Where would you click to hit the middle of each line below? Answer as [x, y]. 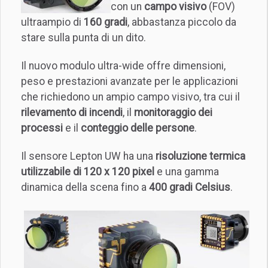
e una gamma [187, 171]
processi [42, 128]
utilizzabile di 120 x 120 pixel [88, 171]
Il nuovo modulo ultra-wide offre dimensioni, [123, 66]
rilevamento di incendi [72, 112]
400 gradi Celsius [190, 187]
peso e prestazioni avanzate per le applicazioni [130, 81]
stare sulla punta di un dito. [83, 38]
